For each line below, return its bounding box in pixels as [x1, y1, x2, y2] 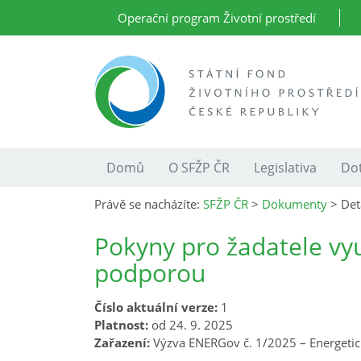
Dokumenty [262, 196, 327, 212]
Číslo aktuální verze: [94, 299, 218, 315]
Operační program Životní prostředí [118, 10, 316, 26]
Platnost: [94, 317, 148, 333]
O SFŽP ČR [168, 159, 230, 176]
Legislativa [254, 159, 317, 176]
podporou [94, 256, 205, 289]
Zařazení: [94, 334, 150, 351]
